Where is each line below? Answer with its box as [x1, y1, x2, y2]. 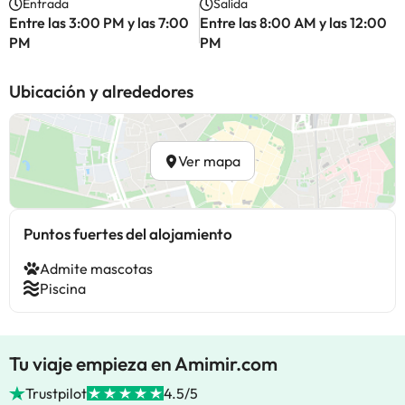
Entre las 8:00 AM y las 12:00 [199, 14, 387, 32]
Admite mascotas [40, 259, 153, 278]
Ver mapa [178, 152, 240, 170]
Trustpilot [25, 384, 88, 402]
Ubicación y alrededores [9, 80, 193, 102]
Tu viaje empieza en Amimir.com [9, 352, 278, 375]
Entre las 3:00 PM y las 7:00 [9, 14, 189, 32]
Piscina [40, 279, 86, 297]
